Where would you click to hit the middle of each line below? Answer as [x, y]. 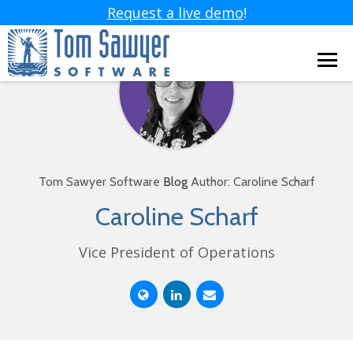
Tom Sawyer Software [100, 182]
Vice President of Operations [176, 252]
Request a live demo [175, 13]
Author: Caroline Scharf [251, 182]
